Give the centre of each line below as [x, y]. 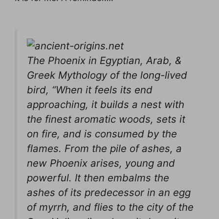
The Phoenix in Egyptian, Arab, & [104, 60]
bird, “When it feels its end [90, 90]
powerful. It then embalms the [98, 178]
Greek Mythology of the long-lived [107, 75]
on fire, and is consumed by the [102, 134]
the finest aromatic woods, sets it [106, 119]
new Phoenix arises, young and [101, 163]
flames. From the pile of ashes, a [104, 148]
